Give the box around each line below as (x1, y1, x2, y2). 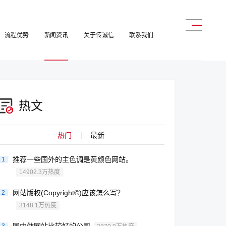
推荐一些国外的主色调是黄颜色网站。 (13, 155, 133, 163)
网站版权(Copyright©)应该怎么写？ (13, 189, 125, 197)
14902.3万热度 (19, 168, 61, 176)
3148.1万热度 (19, 202, 57, 209)
